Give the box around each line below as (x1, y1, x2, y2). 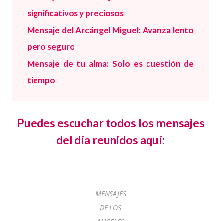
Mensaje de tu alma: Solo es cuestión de (27, 58, 194, 69)
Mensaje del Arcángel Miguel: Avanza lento (27, 24, 194, 35)
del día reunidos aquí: (56, 133, 165, 147)
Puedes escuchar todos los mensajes (16, 116, 205, 130)
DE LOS (100, 203, 121, 213)
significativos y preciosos (27, 7, 124, 18)
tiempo (27, 74, 55, 85)
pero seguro (27, 41, 75, 52)
